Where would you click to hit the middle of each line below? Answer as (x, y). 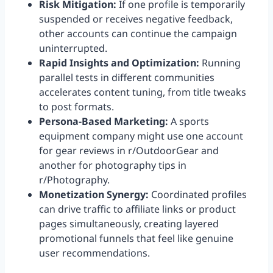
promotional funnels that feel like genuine (136, 239)
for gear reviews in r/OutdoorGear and (129, 151)
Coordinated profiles (198, 195)
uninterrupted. (73, 48)
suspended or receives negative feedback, (136, 19)
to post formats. (76, 107)
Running (220, 63)
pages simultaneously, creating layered (129, 224)
